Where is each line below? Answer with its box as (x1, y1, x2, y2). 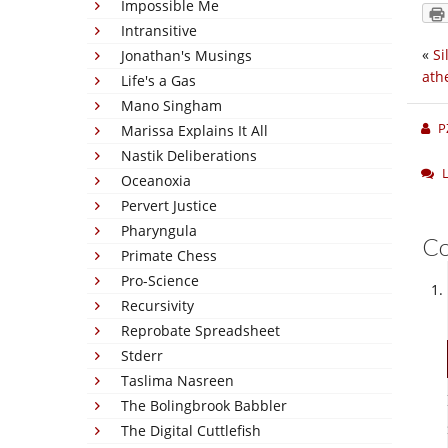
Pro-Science (121, 271, 199, 290)
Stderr (121, 346, 163, 365)
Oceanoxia (121, 171, 191, 190)
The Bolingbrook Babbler (121, 396, 287, 415)
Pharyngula (121, 221, 197, 240)
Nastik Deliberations (121, 146, 257, 165)
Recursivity (121, 296, 194, 315)
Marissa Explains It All (121, 121, 268, 140)
